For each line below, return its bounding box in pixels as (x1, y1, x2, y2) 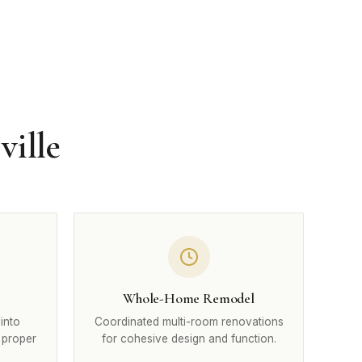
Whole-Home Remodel (123, 290, 255, 307)
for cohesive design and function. (101, 332, 276, 345)
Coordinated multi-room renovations (94, 315, 284, 328)
